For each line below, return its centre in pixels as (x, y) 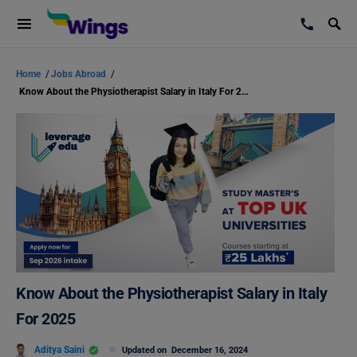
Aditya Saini (59, 349)
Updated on (147, 350)
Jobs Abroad (80, 74)
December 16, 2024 (210, 350)
